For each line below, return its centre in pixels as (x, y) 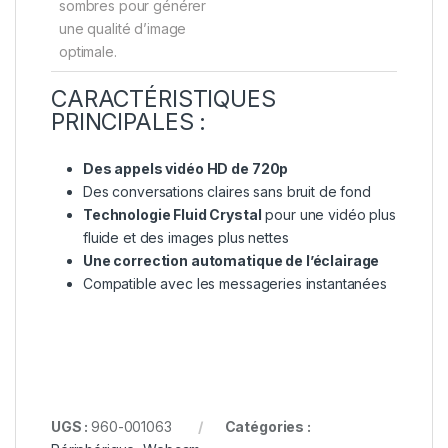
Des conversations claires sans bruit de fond (227, 191)
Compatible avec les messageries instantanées (235, 283)
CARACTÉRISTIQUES (163, 98)
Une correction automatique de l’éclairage (231, 260)
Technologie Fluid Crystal (172, 214)
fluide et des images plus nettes (186, 237)
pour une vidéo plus (328, 214)
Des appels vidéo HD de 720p (186, 168)
